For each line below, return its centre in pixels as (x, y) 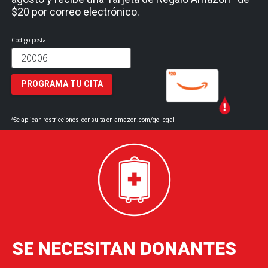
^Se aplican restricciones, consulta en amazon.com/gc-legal (93, 120)
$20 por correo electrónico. (75, 12)
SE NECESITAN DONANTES (124, 249)
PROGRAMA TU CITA (62, 84)
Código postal (30, 40)
